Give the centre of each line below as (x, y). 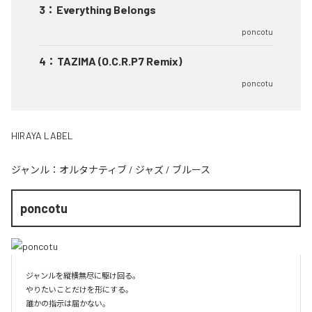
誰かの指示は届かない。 (68, 303)
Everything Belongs (106, 9)
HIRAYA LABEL (42, 135)
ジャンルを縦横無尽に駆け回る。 (83, 275)
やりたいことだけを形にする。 (79, 289)
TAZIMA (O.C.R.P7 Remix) (119, 61)
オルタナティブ (93, 169)
